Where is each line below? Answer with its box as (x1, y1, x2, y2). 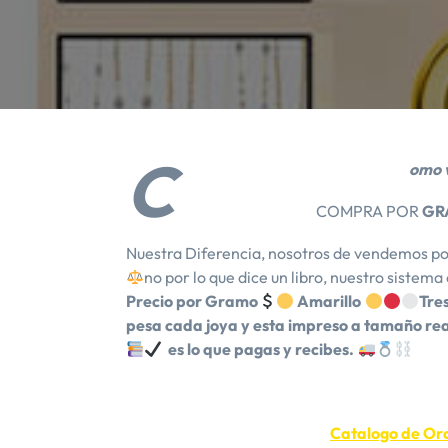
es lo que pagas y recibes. (162, 339, 358, 359)
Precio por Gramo (126, 291, 258, 311)
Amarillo (294, 291, 365, 311)
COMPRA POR (316, 201, 423, 221)
